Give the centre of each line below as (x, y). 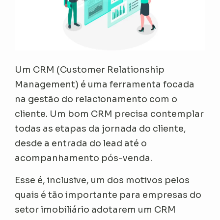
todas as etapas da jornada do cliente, (101, 128)
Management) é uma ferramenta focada (105, 84)
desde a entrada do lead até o (81, 143)
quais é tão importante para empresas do (108, 195)
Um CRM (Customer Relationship (90, 69)
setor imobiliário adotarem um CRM (96, 209)
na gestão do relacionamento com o (96, 99)
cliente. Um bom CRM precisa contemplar (110, 114)
